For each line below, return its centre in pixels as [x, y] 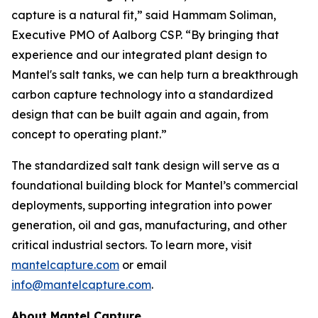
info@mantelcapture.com [81, 285]
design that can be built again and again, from [140, 114]
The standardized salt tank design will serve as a [146, 165]
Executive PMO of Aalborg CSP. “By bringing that [145, 35]
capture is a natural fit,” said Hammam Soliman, [144, 15]
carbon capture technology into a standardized [142, 94]
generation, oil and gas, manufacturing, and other [149, 225]
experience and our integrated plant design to [139, 55]
